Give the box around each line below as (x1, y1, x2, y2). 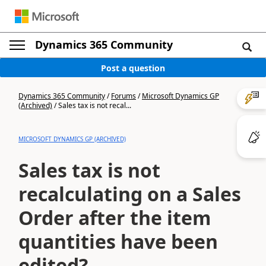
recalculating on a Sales (18, 181, 241, 207)
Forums (111, 91, 136, 101)
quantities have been (18, 229, 218, 254)
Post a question (101, 62, 165, 74)
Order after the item (18, 205, 211, 230)
